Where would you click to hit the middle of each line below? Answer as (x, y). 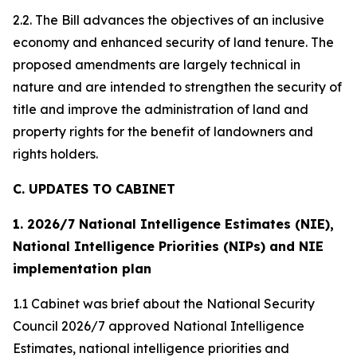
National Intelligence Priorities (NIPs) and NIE (168, 246)
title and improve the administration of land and (161, 109)
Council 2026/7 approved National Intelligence (159, 326)
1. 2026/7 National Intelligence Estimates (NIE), (173, 224)
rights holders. (55, 154)
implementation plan (82, 269)
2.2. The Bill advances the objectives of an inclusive (169, 20)
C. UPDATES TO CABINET (94, 189)
